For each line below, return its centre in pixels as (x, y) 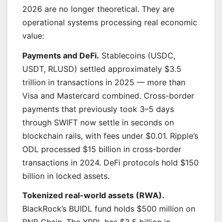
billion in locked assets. (66, 176)
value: (33, 35)
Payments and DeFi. (61, 55)
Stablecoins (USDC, (137, 55)
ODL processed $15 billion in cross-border (102, 149)
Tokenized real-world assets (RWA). (93, 195)
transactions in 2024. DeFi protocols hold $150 (111, 162)
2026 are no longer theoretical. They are (98, 9)
